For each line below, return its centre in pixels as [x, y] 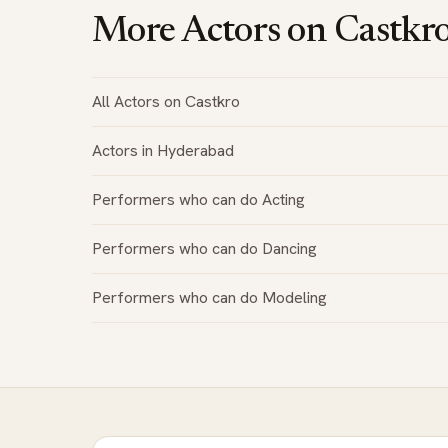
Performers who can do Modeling [209, 297]
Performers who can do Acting [198, 199]
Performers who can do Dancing [204, 248]
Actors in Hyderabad [163, 150]
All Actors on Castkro [166, 101]
